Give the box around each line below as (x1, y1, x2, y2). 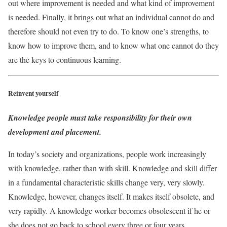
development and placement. (8, 126, 101, 137)
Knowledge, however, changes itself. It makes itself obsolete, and (8, 191, 214, 202)
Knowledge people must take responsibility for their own (8, 111, 192, 123)
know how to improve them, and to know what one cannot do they (8, 40, 219, 51)
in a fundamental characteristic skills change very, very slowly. (8, 176, 205, 187)
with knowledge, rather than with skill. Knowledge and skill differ (8, 162, 217, 173)
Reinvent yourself (8, 88, 58, 98)
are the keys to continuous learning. (8, 54, 121, 65)
